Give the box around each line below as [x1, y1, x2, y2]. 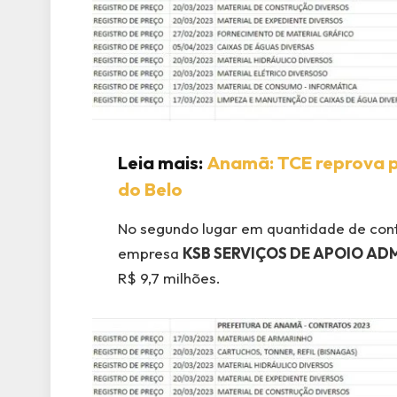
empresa [117, 243, 183, 262]
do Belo [117, 177, 183, 201]
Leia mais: [117, 151, 206, 175]
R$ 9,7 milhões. [117, 268, 221, 287]
